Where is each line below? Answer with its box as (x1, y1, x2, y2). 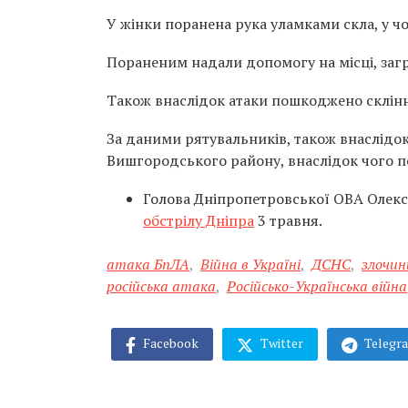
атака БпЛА (107, 254, 189, 274)
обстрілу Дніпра (143, 210, 254, 230)
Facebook (140, 334, 199, 352)
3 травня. (254, 210, 322, 230)
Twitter (258, 334, 303, 352)
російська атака (107, 276, 216, 296)
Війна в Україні (200, 254, 301, 274)
